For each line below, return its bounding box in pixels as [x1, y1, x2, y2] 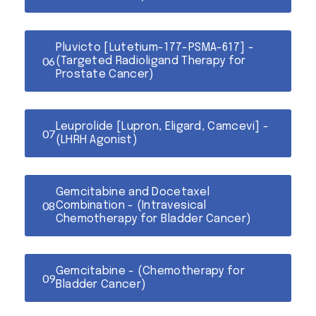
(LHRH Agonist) [55, 134, 138, 146]
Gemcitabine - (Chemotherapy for [55, 265, 245, 277]
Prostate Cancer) [55, 68, 154, 80]
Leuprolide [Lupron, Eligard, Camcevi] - [55, 121, 269, 133]
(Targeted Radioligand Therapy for [55, 55, 246, 67]
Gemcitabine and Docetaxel [55, 186, 210, 198]
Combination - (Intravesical [55, 200, 207, 212]
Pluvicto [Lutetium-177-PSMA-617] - [55, 42, 254, 54]
